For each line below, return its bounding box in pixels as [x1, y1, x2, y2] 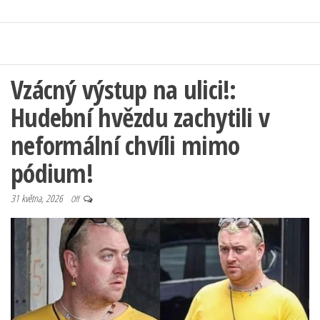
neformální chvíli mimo [11, 128, 240, 163]
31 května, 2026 [11, 191, 65, 205]
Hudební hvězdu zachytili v [11, 100, 270, 135]
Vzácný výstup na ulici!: [11, 72, 236, 107]
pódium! [11, 156, 93, 191]
